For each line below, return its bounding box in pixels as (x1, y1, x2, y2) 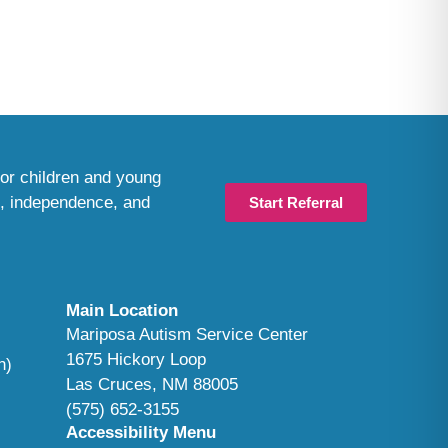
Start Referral (249, 194, 343, 211)
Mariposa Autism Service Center (66, 325, 308, 344)
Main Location (66, 301, 178, 320)
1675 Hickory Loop (66, 350, 206, 369)
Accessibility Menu (66, 423, 216, 442)
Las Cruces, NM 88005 (66, 375, 238, 394)
